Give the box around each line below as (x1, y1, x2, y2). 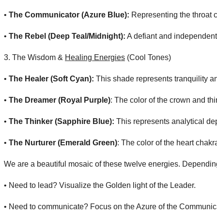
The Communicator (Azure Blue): (9, 10, 131, 19)
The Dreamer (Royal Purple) (9, 95, 110, 104)
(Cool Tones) (125, 53, 171, 62)
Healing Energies (65, 53, 125, 62)
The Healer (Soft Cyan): (9, 74, 94, 83)
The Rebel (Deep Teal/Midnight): (9, 31, 125, 40)
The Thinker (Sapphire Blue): (9, 117, 116, 125)
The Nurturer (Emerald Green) (9, 138, 117, 147)
